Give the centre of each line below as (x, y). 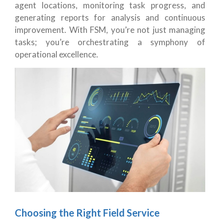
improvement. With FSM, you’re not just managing (110, 29)
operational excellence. (56, 54)
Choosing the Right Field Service (87, 212)
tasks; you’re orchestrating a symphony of (110, 42)
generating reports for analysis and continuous (110, 17)
